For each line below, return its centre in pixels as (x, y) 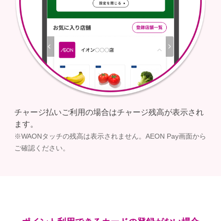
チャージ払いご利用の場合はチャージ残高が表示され (109, 112)
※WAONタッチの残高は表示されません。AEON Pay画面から (110, 136)
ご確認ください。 (42, 148)
